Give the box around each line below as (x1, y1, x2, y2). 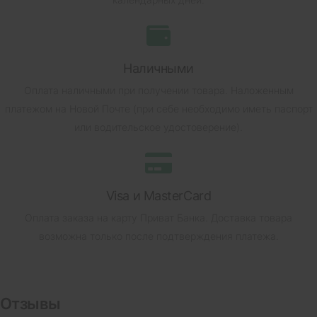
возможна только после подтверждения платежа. (38, 229, 279, 242)
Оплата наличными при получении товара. (23, 83, 228, 96)
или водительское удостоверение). (74, 120, 243, 133)
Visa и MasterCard (105, 188, 212, 203)
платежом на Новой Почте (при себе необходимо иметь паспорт (4, 102, 313, 115)
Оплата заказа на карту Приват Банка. (25, 211, 208, 224)
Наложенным (227, 83, 294, 96)
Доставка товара (208, 211, 292, 224)
